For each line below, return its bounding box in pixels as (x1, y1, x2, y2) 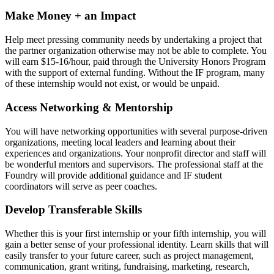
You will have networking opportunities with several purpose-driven (5, 125, 267, 136)
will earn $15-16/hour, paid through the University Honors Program (5, 56, 265, 67)
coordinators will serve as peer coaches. (5, 180, 157, 191)
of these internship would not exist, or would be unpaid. (5, 78, 220, 89)
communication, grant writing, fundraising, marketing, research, (5, 261, 250, 272)
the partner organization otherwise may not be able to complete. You (5, 45, 267, 56)
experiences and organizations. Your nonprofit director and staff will (5, 147, 266, 158)
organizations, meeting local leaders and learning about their (5, 136, 235, 147)
